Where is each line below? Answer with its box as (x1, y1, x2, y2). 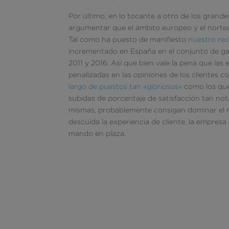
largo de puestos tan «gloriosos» (68, 82, 182, 90)
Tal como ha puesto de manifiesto (68, 35, 189, 43)
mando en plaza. (68, 129, 126, 137)
